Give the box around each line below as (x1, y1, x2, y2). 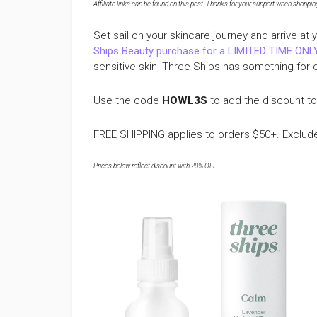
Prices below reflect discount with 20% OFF (93, 162, 217, 170)
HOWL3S (162, 94, 210, 107)
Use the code (93, 94, 162, 107)
